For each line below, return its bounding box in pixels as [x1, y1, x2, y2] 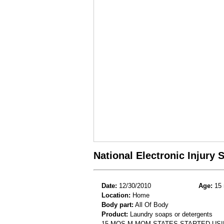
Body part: [101, 200, 133, 208]
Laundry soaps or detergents [128, 210, 212, 218]
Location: [101, 191, 130, 199]
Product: [101, 210, 128, 218]
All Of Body [133, 200, 168, 208]
